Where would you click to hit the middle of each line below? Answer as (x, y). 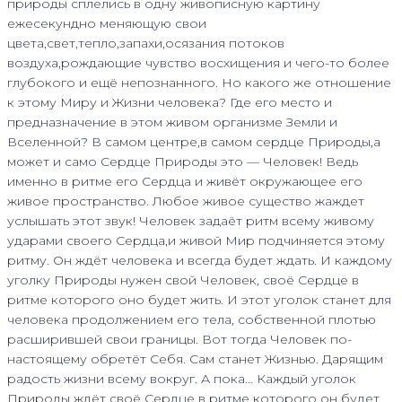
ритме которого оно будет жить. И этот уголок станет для (199, 299)
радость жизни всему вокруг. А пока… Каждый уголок (182, 378)
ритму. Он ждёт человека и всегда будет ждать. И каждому (200, 260)
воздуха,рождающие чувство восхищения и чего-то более (198, 62)
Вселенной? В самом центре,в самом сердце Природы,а (194, 141)
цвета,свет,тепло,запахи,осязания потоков (146, 43)
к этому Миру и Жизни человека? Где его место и (170, 102)
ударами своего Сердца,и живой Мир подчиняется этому (196, 240)
